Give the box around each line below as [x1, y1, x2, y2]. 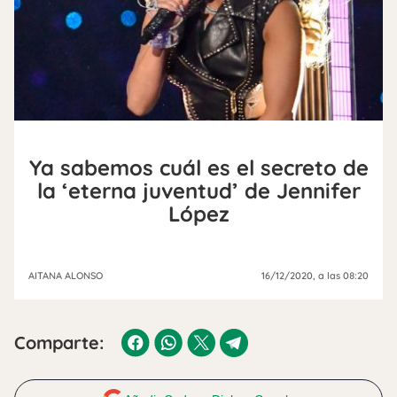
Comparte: [14, 331, 104, 354]
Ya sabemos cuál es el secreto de [28, 153, 369, 181]
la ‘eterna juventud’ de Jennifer [36, 176, 361, 204]
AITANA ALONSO [28, 269, 103, 282]
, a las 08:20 [313, 269, 369, 282]
